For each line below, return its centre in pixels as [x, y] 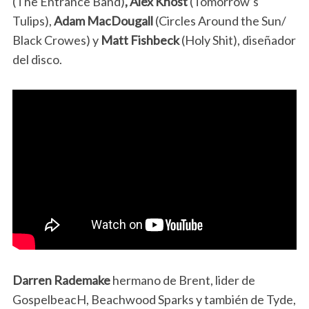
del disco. [37, 59]
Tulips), [33, 20]
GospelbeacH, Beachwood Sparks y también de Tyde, [154, 299]
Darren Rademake [61, 280]
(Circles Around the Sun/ [219, 20]
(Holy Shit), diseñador [237, 40]
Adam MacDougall [103, 20]
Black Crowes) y [56, 40]
